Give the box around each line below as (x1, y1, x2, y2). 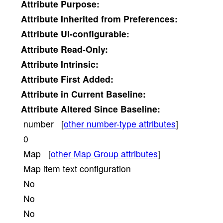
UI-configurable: (58, 27, 129, 40)
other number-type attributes (64, 117, 176, 130)
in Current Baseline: (61, 87, 146, 100)
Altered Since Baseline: (58, 102, 160, 115)
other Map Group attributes (51, 147, 158, 160)
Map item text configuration (21, 162, 131, 175)
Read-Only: (58, 42, 108, 55)
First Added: (61, 72, 113, 85)
